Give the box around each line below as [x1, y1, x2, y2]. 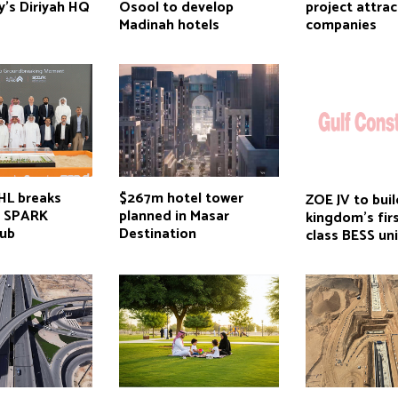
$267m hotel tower [118, 186, 243, 211]
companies [306, 12, 378, 37]
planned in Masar [118, 203, 229, 228]
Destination [118, 221, 196, 246]
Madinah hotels [118, 12, 219, 37]
